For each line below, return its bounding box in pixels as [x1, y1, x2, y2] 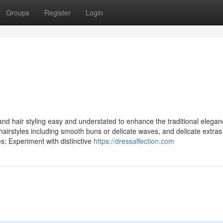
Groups [6, 7, 29, 17]
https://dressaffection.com [94, 136, 174, 146]
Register [44, 7, 71, 17]
